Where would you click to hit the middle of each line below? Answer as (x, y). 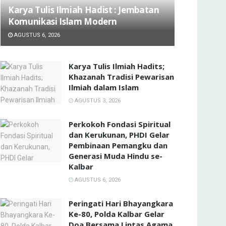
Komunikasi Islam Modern (63, 21)
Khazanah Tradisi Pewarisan (121, 76)
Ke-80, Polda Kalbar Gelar (117, 214)
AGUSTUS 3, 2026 (97, 100)
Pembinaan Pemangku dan (118, 145)
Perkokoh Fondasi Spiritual (120, 124)
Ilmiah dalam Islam (104, 87)
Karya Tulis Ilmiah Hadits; (117, 66)
